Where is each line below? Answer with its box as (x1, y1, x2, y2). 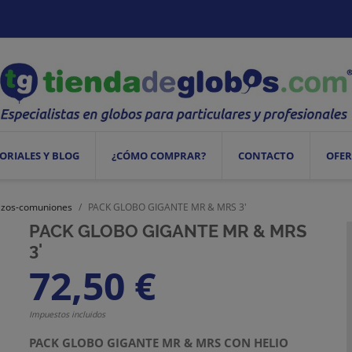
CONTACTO (238, 148, 295, 163)
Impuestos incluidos (29, 308, 106, 320)
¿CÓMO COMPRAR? (112, 148, 207, 163)
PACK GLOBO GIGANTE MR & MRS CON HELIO (29, 334, 289, 350)
